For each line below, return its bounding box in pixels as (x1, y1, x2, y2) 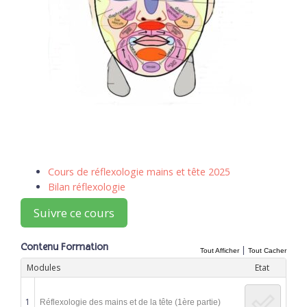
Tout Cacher (248, 247, 286, 255)
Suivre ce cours (34, 205, 114, 221)
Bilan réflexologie (48, 180, 125, 193)
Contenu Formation (21, 241, 108, 254)
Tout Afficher (200, 247, 239, 255)
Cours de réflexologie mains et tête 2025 (48, 164, 230, 178)
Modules (26, 261, 60, 273)
